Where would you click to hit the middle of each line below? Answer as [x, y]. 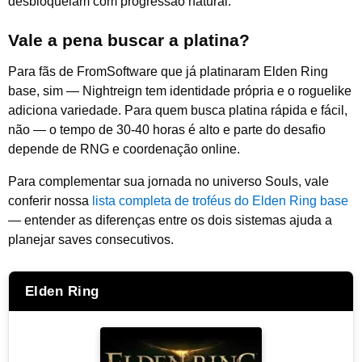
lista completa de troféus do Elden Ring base [220, 201]
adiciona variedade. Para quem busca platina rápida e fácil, [178, 110]
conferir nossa [50, 201]
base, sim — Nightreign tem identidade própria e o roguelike [180, 90]
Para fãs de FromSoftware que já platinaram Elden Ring [168, 71]
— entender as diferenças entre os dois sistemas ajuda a [170, 221]
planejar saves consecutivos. [91, 240]
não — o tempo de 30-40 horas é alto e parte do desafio [167, 129]
